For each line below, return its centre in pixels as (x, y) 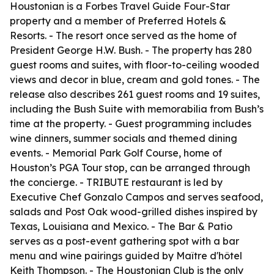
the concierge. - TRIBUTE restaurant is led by (116, 182)
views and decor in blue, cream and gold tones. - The (135, 80)
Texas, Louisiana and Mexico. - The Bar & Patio (121, 226)
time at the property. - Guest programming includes (131, 124)
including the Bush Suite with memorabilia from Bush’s (137, 109)
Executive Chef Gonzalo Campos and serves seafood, (136, 197)
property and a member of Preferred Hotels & (118, 21)
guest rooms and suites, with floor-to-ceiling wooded (135, 65)
